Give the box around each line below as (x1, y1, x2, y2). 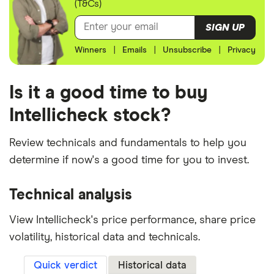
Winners (75, 46, 107, 55)
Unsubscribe (162, 46, 212, 55)
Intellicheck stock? (9, 106, 171, 125)
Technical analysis (9, 188, 132, 203)
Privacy (227, 46, 256, 55)
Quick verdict (34, 261, 97, 272)
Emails (122, 46, 147, 55)
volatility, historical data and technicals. (9, 232, 200, 243)
